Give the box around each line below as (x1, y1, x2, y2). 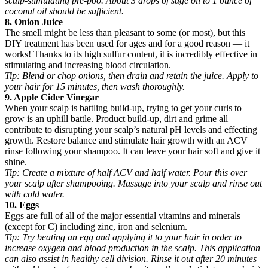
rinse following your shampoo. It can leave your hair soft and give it (5, 146, 260, 157)
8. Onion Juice (5, 17, 63, 28)
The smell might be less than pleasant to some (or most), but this (5, 28, 245, 38)
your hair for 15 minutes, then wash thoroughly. (5, 81, 185, 92)
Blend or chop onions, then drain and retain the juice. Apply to (22, 71, 258, 81)
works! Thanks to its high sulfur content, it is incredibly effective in (5, 49, 257, 60)
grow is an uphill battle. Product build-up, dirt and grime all (5, 114, 228, 124)
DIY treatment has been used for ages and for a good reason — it (5, 38, 249, 49)
